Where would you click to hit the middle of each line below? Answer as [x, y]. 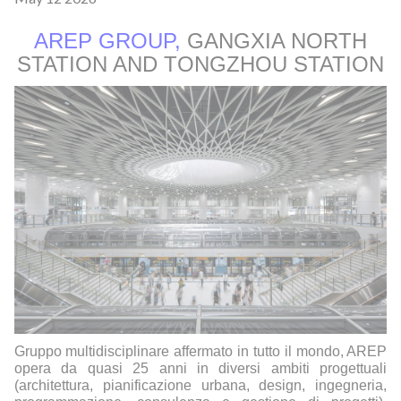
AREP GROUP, [107, 41]
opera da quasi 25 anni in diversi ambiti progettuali [200, 369]
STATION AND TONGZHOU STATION [200, 64]
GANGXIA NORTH [274, 41]
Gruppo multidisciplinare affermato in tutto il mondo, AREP [200, 352]
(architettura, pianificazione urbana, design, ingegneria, [200, 386]
